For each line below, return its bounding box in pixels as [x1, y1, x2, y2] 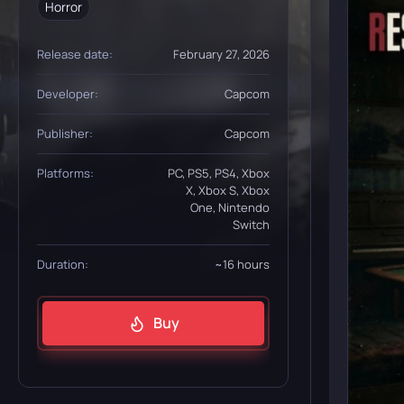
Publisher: [37, 125, 93, 142]
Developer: [37, 86, 98, 102]
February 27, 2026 [173, 46, 270, 62]
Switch [233, 216, 270, 233]
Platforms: [37, 165, 94, 181]
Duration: [37, 256, 88, 272]
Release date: [37, 46, 113, 62]
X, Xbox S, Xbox [186, 182, 270, 198]
